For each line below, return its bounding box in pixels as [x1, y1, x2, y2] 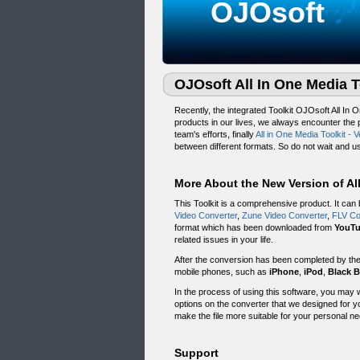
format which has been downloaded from [174, 223, 334, 232]
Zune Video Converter [242, 211, 327, 220]
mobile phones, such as [174, 267, 269, 276]
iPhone [269, 267, 299, 276]
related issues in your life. [174, 235, 273, 244]
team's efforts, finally [174, 129, 256, 139]
